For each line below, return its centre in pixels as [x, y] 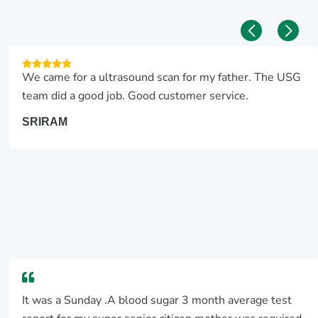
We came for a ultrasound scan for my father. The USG [162, 77]
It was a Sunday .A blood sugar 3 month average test [157, 300]
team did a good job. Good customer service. [136, 95]
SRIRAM [45, 122]
